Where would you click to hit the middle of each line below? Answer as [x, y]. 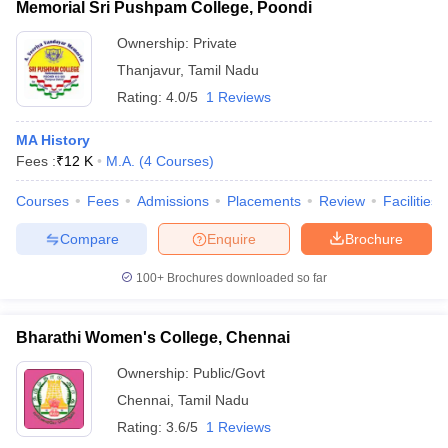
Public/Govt [229, 373]
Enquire [231, 238]
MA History [53, 140]
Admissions [173, 201]
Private [215, 43]
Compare [89, 238]
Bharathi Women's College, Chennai [153, 337]
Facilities [410, 201]
